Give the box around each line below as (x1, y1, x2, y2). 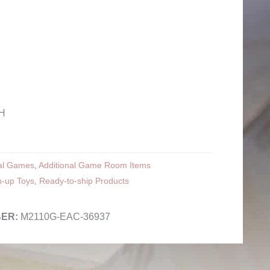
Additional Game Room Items (39, 160, 151, 171)
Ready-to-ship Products (39, 176, 130, 186)
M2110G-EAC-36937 (18, 211, 111, 222)
